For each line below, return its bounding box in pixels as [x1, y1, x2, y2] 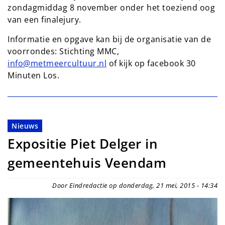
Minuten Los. [8, 70, 59, 81]
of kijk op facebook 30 [106, 58, 196, 69]
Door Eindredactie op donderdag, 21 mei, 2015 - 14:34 [52, 181, 217, 190]
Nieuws [12, 121, 38, 131]
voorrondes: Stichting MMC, [8, 46, 122, 57]
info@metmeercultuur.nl [8, 58, 106, 69]
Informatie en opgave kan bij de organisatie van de [8, 34, 211, 45]
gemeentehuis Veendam [8, 154, 166, 172]
